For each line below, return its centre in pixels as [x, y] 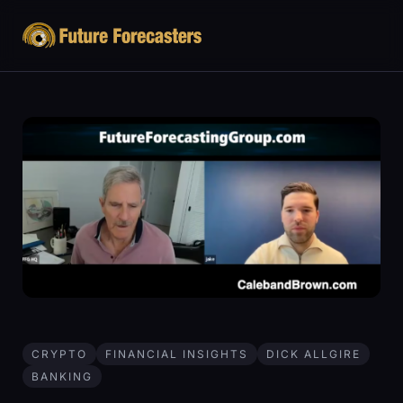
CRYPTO [59, 354]
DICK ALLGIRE [313, 354]
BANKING [62, 377]
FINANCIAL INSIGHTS [177, 354]
